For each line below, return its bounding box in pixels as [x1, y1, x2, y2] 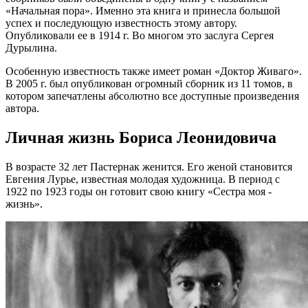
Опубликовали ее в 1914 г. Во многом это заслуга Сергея [5, 30, 274, 42]
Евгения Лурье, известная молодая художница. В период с [5, 173, 280, 185]
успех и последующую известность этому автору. [5, 17, 237, 30]
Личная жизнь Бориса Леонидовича [5, 128, 276, 146]
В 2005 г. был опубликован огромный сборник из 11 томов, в [5, 78, 293, 90]
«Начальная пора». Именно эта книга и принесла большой [5, 5, 280, 17]
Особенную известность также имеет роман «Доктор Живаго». [5, 65, 302, 78]
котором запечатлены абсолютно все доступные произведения [5, 90, 299, 102]
